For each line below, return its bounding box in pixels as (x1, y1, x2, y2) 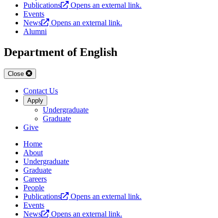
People (23, 183, 44, 192)
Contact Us (23, 87, 58, 95)
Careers (23, 175, 47, 183)
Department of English (4, 46, 117, 59)
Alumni (23, 27, 47, 36)
